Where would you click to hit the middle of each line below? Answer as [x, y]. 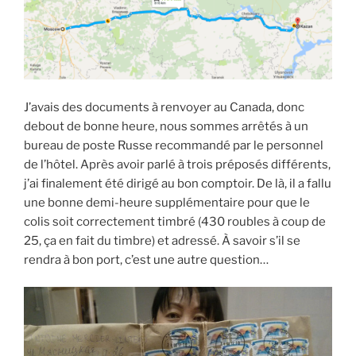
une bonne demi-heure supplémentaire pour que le [167, 202]
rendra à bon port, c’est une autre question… [146, 259]
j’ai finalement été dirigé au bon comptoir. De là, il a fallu [178, 183]
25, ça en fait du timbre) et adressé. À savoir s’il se [162, 240]
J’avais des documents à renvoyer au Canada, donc [164, 107]
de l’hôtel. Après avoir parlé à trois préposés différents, [177, 164]
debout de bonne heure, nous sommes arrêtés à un [166, 126]
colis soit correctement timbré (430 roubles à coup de [175, 221]
